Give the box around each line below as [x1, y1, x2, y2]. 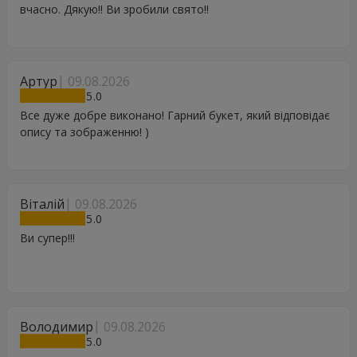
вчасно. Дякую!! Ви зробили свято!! [20, 2, 209, 18]
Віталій [20, 195, 65, 214]
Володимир [20, 318, 93, 336]
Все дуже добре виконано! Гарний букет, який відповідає [20, 108, 330, 124]
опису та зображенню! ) [20, 124, 149, 140]
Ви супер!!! [20, 230, 75, 246]
